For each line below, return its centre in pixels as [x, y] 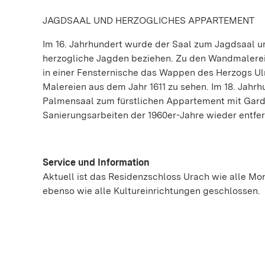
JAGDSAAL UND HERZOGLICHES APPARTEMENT [148, 20]
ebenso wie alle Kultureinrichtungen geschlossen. [151, 191]
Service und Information [96, 162]
